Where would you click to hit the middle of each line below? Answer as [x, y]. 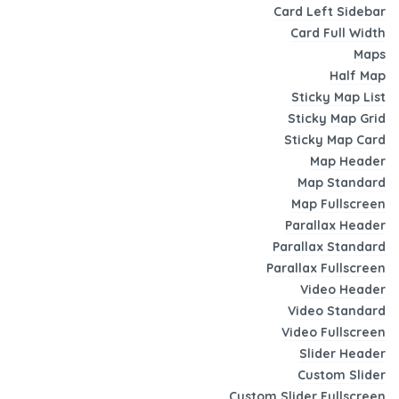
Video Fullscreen [334, 333]
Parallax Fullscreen [326, 269]
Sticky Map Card [335, 140]
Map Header [348, 162]
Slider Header [342, 354]
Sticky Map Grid [337, 119]
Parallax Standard [329, 247]
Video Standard [337, 311]
